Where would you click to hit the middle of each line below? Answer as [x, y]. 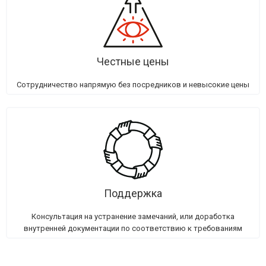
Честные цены [133, 61]
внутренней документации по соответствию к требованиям [133, 228]
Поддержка [133, 193]
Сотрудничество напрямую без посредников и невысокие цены [133, 85]
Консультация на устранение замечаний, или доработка [133, 216]
